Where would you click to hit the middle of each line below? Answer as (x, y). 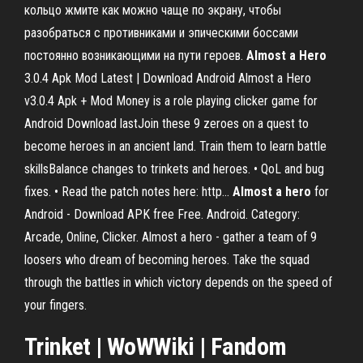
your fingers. (56, 305)
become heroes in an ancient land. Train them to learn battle (175, 146)
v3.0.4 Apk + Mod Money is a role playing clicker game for (171, 101)
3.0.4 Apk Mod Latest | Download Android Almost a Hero (168, 78)
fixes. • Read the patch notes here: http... (128, 192)
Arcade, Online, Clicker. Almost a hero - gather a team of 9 (171, 237)
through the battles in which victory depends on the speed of (178, 282)
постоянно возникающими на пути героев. (135, 56)
